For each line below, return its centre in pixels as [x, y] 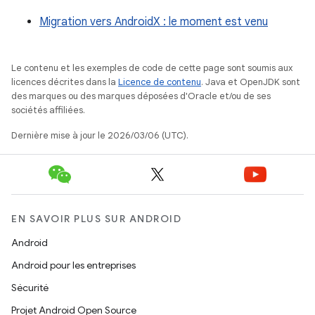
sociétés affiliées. [48, 110]
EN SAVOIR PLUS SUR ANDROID [96, 219]
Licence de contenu [160, 82]
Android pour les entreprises [73, 265]
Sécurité [30, 288]
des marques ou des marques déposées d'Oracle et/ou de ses [141, 96]
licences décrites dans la [65, 82]
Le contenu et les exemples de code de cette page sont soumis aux [152, 68]
